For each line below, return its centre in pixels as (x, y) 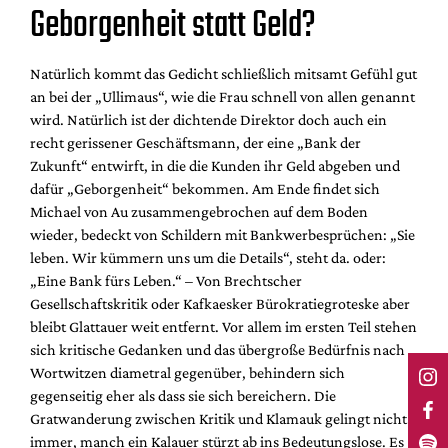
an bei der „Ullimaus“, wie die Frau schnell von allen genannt (222, 97)
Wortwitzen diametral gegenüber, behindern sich (187, 373)
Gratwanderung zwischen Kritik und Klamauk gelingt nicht (218, 419)
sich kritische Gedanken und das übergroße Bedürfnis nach (217, 350)
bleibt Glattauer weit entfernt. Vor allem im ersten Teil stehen (223, 327)
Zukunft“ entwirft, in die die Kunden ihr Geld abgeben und (215, 166)
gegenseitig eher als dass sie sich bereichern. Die (183, 396)
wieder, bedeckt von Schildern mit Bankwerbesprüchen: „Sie (222, 235)
